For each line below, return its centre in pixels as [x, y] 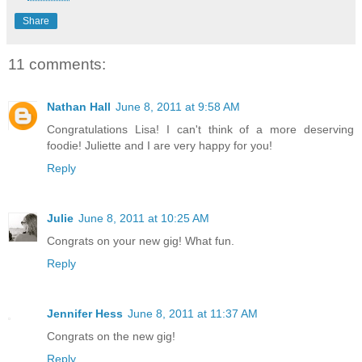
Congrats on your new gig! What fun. [141, 240]
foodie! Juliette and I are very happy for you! [160, 145]
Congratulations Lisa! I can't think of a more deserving [200, 129]
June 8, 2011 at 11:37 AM [193, 313]
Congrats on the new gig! [111, 336]
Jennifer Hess [85, 313]
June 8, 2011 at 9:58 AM [178, 106]
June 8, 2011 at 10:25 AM [144, 218]
